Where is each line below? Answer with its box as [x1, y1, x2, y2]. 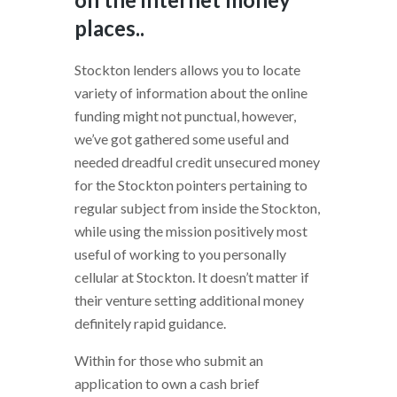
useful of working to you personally [74, 245, 286, 262]
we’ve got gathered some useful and [74, 129, 289, 147]
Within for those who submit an [74, 351, 263, 369]
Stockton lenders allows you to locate [74, 60, 300, 78]
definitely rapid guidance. [74, 314, 226, 331]
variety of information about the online [74, 83, 307, 101]
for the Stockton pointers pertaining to [74, 175, 307, 193]
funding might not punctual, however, [74, 106, 296, 124]
